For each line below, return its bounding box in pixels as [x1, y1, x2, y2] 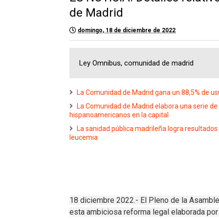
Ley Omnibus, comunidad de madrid [79, 59, 194, 67]
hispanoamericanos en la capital [69, 111, 169, 119]
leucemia [69, 133, 98, 141]
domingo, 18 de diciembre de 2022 [78, 27, 175, 34]
